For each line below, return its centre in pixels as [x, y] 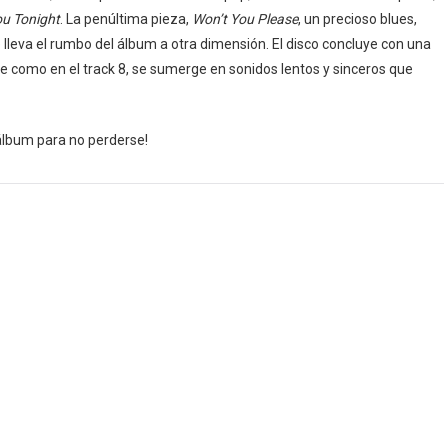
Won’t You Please [245, 19]
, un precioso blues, [357, 19]
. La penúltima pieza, [126, 19]
